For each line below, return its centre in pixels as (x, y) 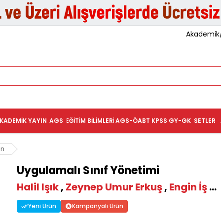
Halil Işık (38, 187)
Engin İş (188, 187)
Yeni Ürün (42, 206)
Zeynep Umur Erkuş (114, 187)
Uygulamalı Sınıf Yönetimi (88, 171)
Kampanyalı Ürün (98, 206)
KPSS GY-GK (171, 121)
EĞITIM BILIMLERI (90, 121)
